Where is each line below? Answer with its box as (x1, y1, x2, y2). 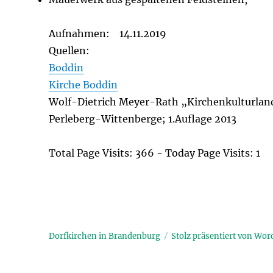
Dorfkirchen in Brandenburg (49, 230, 161, 241)
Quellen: (49, 44, 90, 57)
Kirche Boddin (49, 78, 118, 91)
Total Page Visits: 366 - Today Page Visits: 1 (49, 146, 261, 159)
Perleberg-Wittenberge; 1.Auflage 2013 (49, 112, 237, 125)
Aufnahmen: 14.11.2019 (49, 27, 167, 40)
